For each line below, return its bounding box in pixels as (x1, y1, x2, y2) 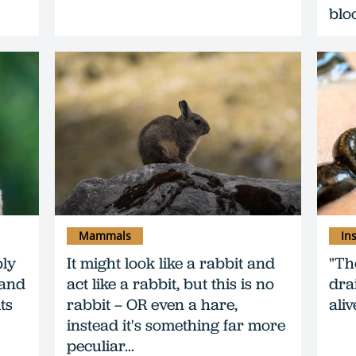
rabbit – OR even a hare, (67, 294, 238, 315)
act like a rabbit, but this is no (67, 273, 274, 295)
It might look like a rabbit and (67, 253, 275, 274)
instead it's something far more (67, 315, 285, 336)
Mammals (79, 228, 131, 244)
